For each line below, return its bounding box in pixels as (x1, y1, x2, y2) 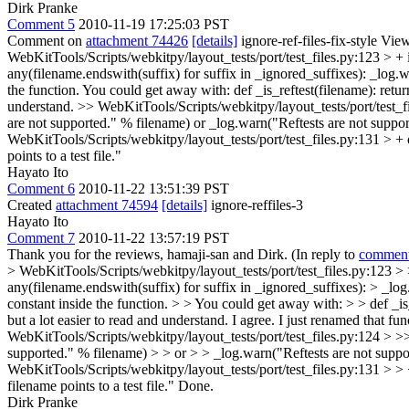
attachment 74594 (56, 197, 158, 213)
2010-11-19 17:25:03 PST (79, 16, 229, 32)
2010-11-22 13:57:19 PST (79, 230, 229, 246)
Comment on (7, 33, 86, 48)
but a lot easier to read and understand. (7, 312, 228, 328)
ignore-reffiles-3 (207, 197, 303, 213)
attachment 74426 (86, 33, 188, 48)
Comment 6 (7, 181, 75, 196)
